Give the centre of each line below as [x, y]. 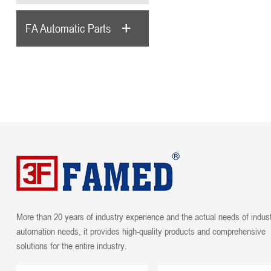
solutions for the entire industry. [71, 245]
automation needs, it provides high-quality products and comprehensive [141, 231]
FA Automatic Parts [68, 28]
